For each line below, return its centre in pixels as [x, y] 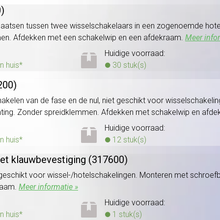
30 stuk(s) [128, 65]
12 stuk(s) [128, 139]
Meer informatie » [48, 187]
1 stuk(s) [126, 214]
